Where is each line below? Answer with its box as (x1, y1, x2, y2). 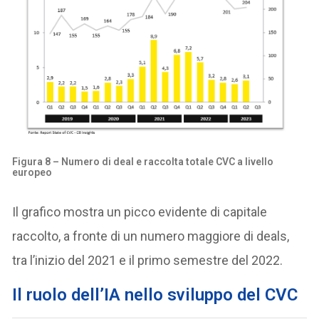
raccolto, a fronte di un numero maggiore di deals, (12, 228, 290, 244)
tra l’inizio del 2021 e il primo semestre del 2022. (12, 252, 283, 268)
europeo (12, 167, 53, 179)
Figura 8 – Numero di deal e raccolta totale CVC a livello (12, 156, 274, 168)
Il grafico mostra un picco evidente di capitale (12, 204, 268, 219)
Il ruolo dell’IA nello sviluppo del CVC (12, 284, 298, 305)
